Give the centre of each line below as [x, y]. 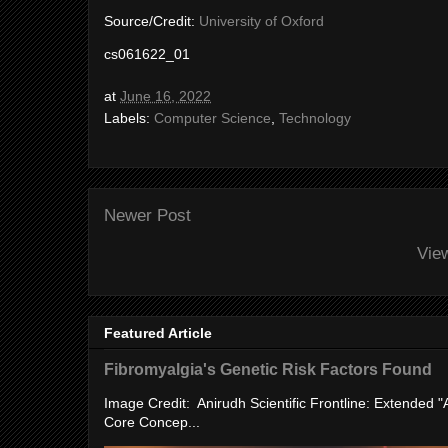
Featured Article [158, 333]
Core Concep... [152, 422]
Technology [315, 118]
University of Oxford [261, 21]
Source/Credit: [151, 21]
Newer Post [147, 215]
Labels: [129, 118]
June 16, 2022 [165, 96]
